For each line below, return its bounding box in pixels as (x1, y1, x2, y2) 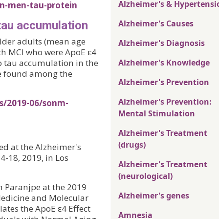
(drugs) (118, 139, 146, 151)
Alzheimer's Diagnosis (118, 38, 205, 49)
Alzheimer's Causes (118, 18, 194, 29)
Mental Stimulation (118, 108, 195, 119)
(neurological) (118, 171, 173, 182)
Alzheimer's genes (118, 190, 189, 201)
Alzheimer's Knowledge (118, 57, 210, 68)
